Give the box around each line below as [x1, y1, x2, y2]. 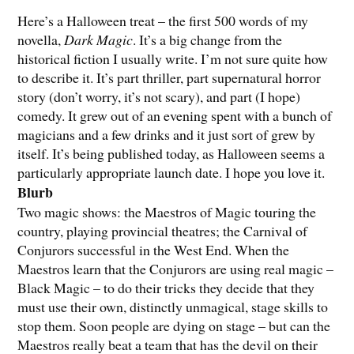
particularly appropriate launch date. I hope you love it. [17, 162, 326, 182]
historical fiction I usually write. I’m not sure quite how [17, 48, 329, 68]
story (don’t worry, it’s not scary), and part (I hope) [17, 86, 301, 106]
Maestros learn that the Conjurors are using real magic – [17, 258, 334, 278]
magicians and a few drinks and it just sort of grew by [17, 124, 316, 144]
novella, [17, 29, 65, 49]
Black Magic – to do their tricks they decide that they [17, 277, 315, 297]
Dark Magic [64, 29, 134, 49]
